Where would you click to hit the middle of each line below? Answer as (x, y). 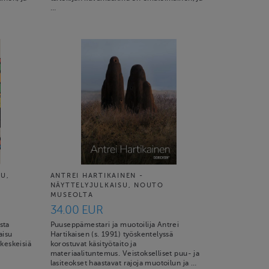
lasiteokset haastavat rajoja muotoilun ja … (123, 263)
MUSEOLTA (72, 195)
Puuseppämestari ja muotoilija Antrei (115, 225)
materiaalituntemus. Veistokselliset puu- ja (125, 253)
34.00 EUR (77, 210)
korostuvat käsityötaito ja (93, 244)
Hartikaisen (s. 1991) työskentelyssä (112, 234)
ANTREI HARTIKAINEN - (97, 176)
